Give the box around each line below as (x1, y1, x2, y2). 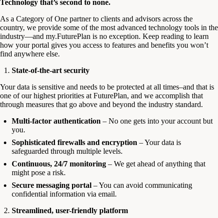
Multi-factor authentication (12, 116, 101, 125)
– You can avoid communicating (91, 181, 192, 189)
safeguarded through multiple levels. (12, 146, 123, 155)
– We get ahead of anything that (106, 159, 205, 168)
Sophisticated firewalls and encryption (12, 138, 139, 146)
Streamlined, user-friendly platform (12, 206, 128, 215)
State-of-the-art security (12, 66, 90, 74)
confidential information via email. (12, 189, 117, 198)
